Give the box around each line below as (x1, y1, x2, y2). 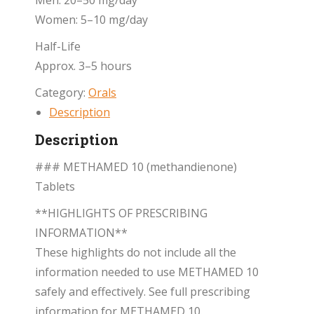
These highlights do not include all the (35, 245, 236, 260)
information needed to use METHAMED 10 (35, 264, 259, 280)
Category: (35, 85, 88, 100)
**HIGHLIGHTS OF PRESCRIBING (35, 205, 207, 221)
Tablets (35, 179, 75, 194)
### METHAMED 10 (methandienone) (35, 159, 237, 175)
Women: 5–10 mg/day (35, 12, 148, 27)
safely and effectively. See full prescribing (35, 284, 250, 299)
